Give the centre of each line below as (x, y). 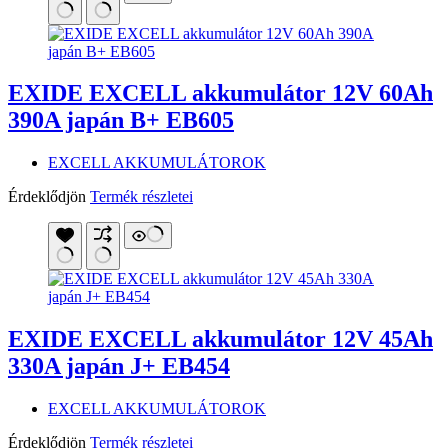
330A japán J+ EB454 (119, 366)
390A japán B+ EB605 (121, 120)
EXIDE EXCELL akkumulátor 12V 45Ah (220, 339)
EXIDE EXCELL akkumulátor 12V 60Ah (220, 93)
